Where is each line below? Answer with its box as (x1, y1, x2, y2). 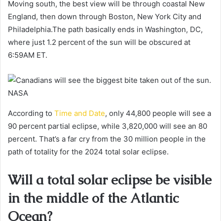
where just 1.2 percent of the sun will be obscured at (8, 37, 190, 47)
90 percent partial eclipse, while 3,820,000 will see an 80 (8, 121, 207, 131)
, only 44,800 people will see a (105, 109, 211, 118)
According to (8, 109, 52, 118)
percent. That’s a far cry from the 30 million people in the (8, 134, 206, 144)
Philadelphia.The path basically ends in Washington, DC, (8, 25, 203, 35)
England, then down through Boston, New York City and (8, 12, 201, 22)
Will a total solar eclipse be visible (8, 171, 212, 189)
